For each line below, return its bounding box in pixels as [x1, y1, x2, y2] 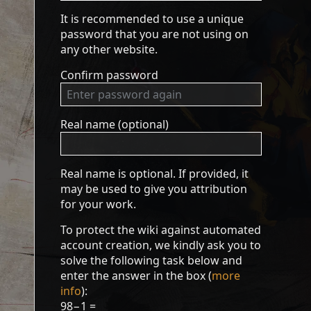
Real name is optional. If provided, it [60, 166, 249, 181]
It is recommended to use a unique [60, 11, 244, 26]
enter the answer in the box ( [60, 268, 212, 283]
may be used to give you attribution [60, 181, 248, 196]
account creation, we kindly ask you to [60, 237, 262, 253]
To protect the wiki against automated [60, 222, 262, 237]
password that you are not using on [60, 26, 249, 42]
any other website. [60, 42, 158, 57]
